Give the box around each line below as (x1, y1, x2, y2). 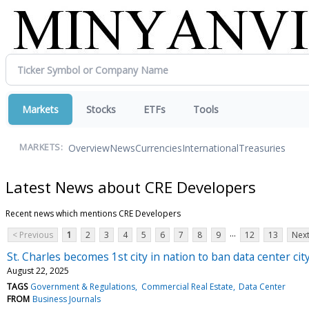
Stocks (86, 103, 116, 116)
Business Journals (32, 292, 101, 305)
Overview (68, 141, 110, 154)
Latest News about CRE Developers (6, 176, 256, 197)
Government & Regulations (30, 280, 136, 292)
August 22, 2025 (7, 264, 69, 277)
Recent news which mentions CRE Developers (6, 207, 181, 219)
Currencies (135, 141, 182, 154)
